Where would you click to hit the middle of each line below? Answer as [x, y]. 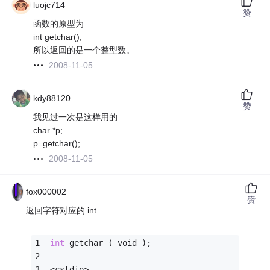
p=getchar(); [57, 144]
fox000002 [46, 192]
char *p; [48, 130]
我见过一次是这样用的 [76, 117]
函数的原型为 [59, 24]
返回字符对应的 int [61, 211]
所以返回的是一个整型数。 [84, 50]
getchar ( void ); [108, 243]
